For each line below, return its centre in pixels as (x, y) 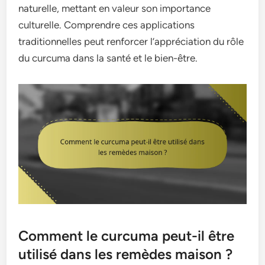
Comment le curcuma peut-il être (127, 235)
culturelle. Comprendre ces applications (107, 25)
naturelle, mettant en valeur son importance (115, 9)
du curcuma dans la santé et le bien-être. (108, 58)
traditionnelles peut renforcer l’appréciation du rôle (131, 42)
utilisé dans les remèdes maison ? (126, 254)
